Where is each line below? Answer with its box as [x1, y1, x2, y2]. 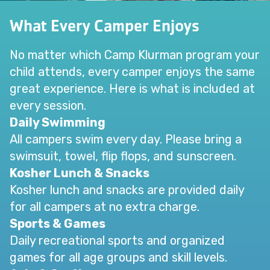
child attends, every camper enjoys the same [10, 64, 255, 80]
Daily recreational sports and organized [10, 233, 225, 248]
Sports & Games [10, 216, 105, 231]
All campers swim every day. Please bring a [10, 132, 242, 147]
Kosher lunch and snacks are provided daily [10, 183, 244, 198]
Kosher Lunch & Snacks [10, 166, 149, 181]
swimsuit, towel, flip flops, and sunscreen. [10, 149, 236, 164]
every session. [10, 98, 86, 113]
